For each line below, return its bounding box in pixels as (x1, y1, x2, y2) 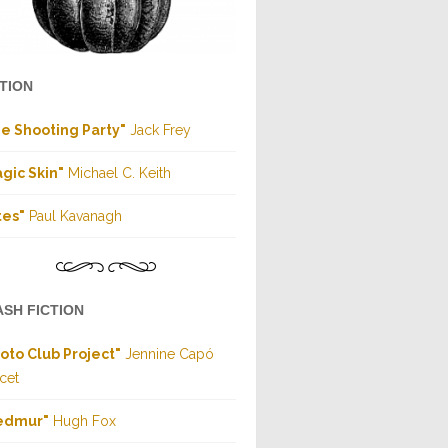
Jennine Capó (121, 346, 214, 363)
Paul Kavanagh (25, 208, 122, 225)
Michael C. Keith (64, 165, 171, 182)
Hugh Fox (49, 413, 116, 430)
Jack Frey (126, 122, 191, 139)
